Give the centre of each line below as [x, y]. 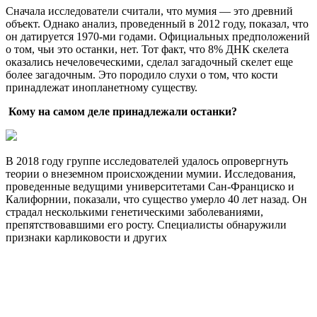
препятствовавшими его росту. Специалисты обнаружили [146, 225]
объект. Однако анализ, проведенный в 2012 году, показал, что [157, 24]
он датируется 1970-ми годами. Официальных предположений [158, 37]
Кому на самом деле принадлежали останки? [121, 112]
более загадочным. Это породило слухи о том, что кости [142, 75]
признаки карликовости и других [86, 238]
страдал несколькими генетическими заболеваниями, [134, 212]
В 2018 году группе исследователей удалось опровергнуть [147, 161]
